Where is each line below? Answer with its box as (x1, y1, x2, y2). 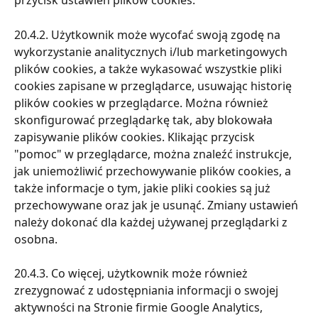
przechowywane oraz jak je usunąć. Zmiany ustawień (14, 197, 301, 213)
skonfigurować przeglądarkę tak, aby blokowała (14, 111, 275, 128)
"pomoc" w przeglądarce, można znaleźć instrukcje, (14, 146, 295, 162)
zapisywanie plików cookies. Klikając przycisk (14, 128, 258, 145)
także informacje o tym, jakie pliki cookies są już (14, 180, 273, 196)
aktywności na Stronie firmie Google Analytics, (14, 300, 265, 316)
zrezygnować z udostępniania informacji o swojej (14, 283, 281, 299)
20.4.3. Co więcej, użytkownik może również (14, 265, 251, 282)
